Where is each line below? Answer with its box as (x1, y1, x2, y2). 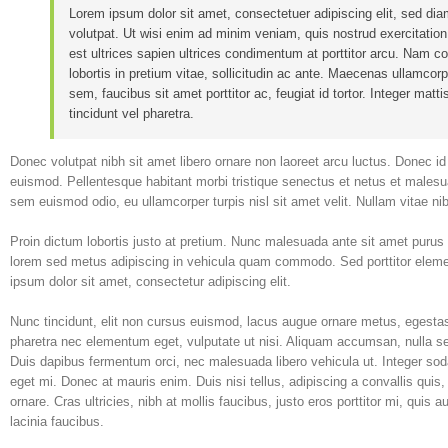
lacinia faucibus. (10, 414, 104, 429)
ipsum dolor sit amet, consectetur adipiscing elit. (10, 274, 291, 289)
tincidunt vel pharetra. (69, 106, 194, 121)
